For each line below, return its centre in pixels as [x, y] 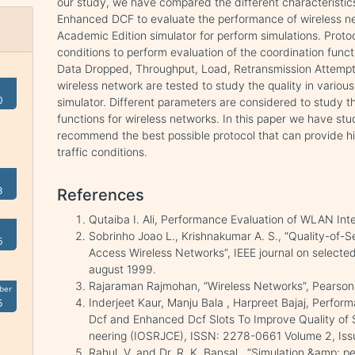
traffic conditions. [103, 152]
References [101, 195]
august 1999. [123, 269]
